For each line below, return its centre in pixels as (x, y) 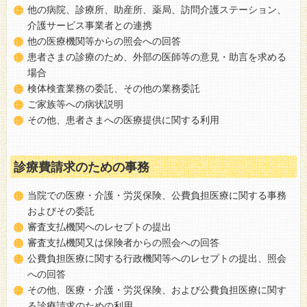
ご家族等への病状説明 (75, 104)
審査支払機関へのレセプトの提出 (99, 226)
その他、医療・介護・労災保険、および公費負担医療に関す (157, 290)
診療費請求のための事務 (82, 167)
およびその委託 (61, 211)
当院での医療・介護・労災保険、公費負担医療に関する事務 (157, 195)
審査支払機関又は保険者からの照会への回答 (123, 242)
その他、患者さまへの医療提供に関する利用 (123, 120)
